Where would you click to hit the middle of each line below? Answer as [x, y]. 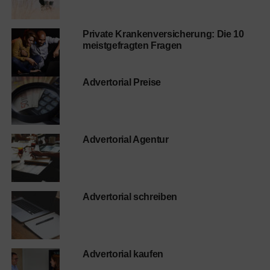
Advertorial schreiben [130, 197]
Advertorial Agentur [125, 140]
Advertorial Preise [122, 82]
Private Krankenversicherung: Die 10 [163, 34]
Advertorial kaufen [123, 254]
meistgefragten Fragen [132, 46]
